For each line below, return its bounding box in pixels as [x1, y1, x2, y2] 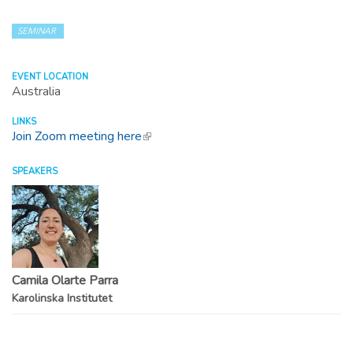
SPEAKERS [12, 165, 58, 177]
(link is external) [142, 128, 228, 145]
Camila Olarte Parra [12, 271, 118, 289]
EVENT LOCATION [12, 71, 88, 83]
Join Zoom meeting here [12, 128, 142, 145]
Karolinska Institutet [12, 290, 112, 306]
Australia [12, 83, 61, 100]
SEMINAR [17, 28, 56, 36]
